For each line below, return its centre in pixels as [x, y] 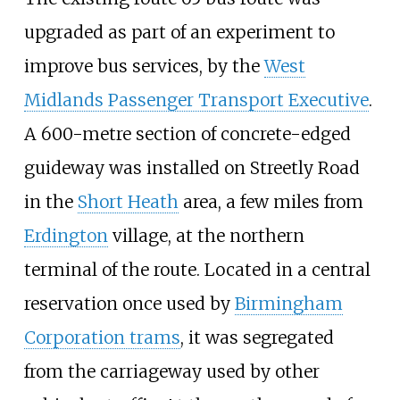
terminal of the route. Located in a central [197, 269]
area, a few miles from [271, 201]
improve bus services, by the [144, 66]
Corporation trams [102, 337]
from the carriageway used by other [171, 371]
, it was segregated [257, 337]
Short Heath [128, 201]
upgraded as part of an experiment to [179, 32]
